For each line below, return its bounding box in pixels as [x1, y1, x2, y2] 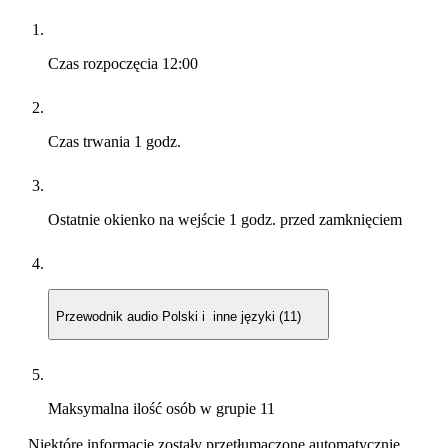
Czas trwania [48, 132, 134, 150]
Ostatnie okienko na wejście [48, 210, 229, 228]
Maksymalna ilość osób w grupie [48, 400, 260, 418]
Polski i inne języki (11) [162, 309, 305, 325]
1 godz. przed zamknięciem [229, 210, 402, 228]
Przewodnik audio [56, 309, 162, 325]
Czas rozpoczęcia [48, 54, 162, 72]
